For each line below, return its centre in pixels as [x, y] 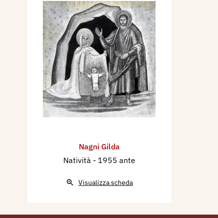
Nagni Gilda [99, 146]
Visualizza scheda [106, 182]
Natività [78, 160]
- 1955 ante [114, 160]
